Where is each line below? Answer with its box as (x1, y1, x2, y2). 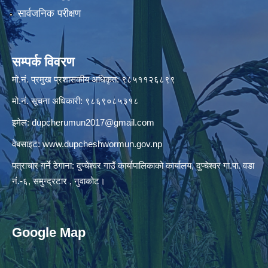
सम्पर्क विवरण (12, 54, 74, 69)
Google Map (12, 224, 86, 240)
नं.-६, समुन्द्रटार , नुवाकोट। (12, 175, 105, 186)
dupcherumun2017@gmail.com (32, 117, 154, 127)
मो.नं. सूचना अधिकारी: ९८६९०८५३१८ (12, 95, 139, 106)
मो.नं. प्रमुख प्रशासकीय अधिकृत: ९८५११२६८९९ (12, 74, 178, 84)
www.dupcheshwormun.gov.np (42, 138, 162, 149)
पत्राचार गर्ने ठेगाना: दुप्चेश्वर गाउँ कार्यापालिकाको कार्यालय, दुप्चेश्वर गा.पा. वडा (12, 160, 254, 170)
